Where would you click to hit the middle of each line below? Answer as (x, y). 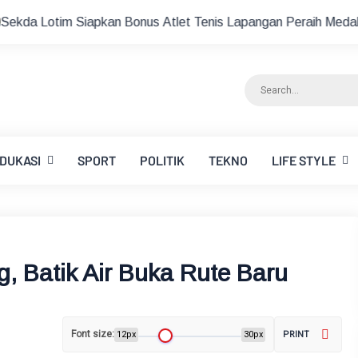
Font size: (93, 334)
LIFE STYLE (304, 160)
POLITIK (162, 160)
